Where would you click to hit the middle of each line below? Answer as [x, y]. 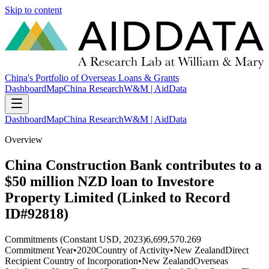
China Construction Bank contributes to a [133, 165]
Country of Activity [133, 250]
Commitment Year [39, 250]
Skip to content [33, 10]
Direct [237, 250]
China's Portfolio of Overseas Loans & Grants [92, 78]
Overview [24, 140]
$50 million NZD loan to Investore [110, 182]
